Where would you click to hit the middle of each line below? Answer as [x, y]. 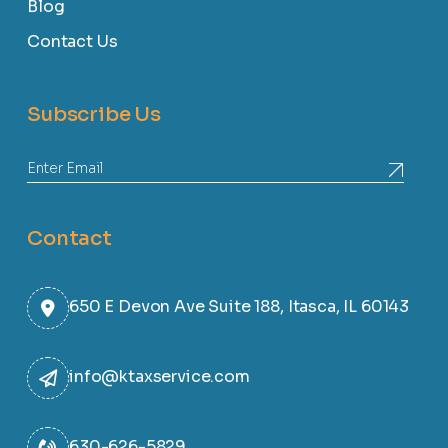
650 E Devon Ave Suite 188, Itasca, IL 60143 [239, 306]
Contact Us [72, 41]
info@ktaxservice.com [159, 376]
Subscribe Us [94, 114]
